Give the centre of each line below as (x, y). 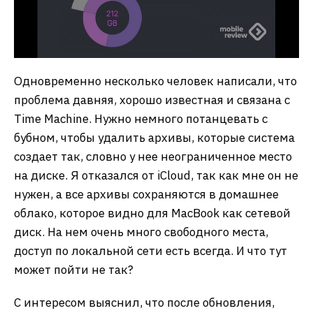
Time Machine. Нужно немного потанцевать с (141, 118)
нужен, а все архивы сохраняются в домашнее (146, 194)
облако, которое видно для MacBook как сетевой (152, 213)
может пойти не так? (74, 269)
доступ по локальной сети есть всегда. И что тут (151, 250)
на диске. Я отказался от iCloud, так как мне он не (156, 175)
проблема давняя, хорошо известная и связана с (152, 100)
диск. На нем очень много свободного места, (141, 232)
